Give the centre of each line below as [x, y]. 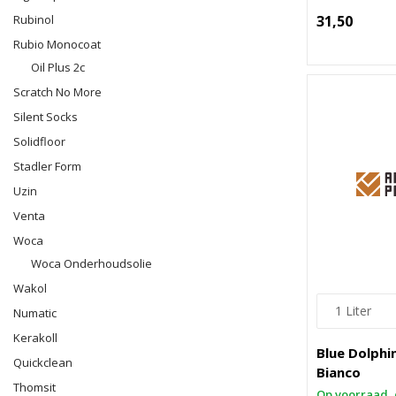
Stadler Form [47, 166]
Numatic [35, 313]
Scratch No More [57, 92]
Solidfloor [39, 141]
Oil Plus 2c [58, 67]
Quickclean [43, 362]
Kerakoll [35, 338]
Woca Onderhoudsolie [91, 263]
